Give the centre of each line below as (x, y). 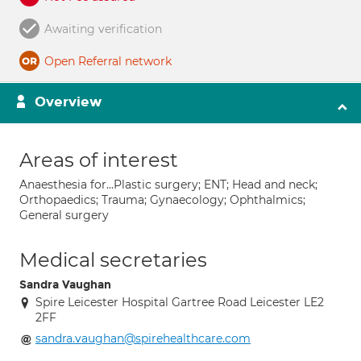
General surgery (64, 215)
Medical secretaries (113, 260)
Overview (68, 102)
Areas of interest (99, 160)
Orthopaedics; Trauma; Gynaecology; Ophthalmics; (162, 200)
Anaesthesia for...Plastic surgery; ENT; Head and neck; (168, 185)
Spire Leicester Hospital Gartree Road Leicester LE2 (180, 302)
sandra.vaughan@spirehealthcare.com (143, 338)
